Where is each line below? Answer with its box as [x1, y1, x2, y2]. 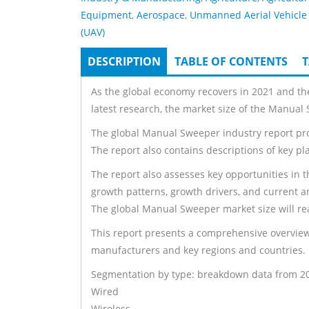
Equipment [81, 8, 132, 22]
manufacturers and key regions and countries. [91, 243, 306, 257]
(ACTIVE [160, 54, 200, 70]
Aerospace [137, 8, 185, 22]
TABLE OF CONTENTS [174, 54, 288, 70]
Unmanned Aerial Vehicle [190, 8, 307, 22]
